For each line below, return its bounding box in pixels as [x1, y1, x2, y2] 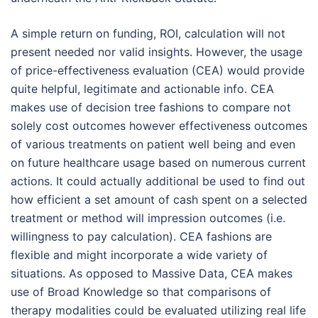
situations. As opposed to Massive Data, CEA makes [11, 266, 292, 280]
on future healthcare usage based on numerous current [11, 155, 306, 170]
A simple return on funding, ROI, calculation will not [11, 26, 285, 40]
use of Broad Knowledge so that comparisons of [11, 285, 271, 299]
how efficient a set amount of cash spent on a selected [11, 192, 307, 207]
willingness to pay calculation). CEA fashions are [11, 229, 272, 243]
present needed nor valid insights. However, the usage [11, 45, 302, 59]
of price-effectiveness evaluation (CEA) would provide [11, 63, 305, 77]
